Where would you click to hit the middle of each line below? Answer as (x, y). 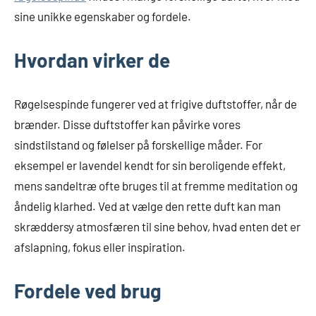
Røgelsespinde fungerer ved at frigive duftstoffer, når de (156, 104)
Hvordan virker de (92, 60)
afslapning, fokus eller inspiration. (100, 247)
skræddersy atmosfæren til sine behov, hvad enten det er (157, 226)
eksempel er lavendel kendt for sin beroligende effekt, (150, 165)
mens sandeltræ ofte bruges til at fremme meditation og (156, 186)
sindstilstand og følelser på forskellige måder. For (138, 145)
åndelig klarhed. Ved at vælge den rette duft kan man (147, 206)
